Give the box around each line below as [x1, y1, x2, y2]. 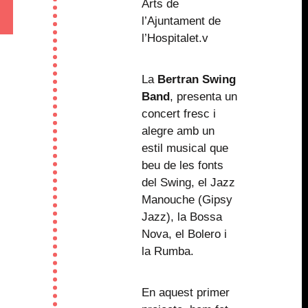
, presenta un [169, 89, 237, 103]
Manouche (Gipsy [141, 192, 232, 206]
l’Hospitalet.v [141, 31, 208, 45]
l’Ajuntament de [141, 14, 221, 27]
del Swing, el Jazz [141, 175, 235, 189]
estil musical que [141, 141, 228, 155]
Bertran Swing [157, 72, 236, 86]
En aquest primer [141, 285, 230, 299]
